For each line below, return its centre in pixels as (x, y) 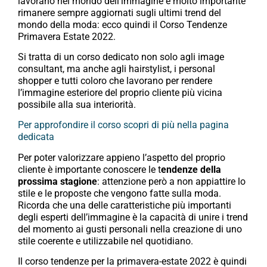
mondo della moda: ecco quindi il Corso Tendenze (122, 24)
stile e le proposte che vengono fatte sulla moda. (119, 193)
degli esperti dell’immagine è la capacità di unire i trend (133, 217)
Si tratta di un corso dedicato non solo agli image (121, 57)
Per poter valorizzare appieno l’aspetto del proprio (122, 157)
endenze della (191, 169)
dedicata (36, 137)
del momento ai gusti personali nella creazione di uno (130, 229)
